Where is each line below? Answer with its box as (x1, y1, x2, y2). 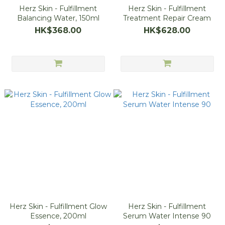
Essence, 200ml (30, 211, 86, 220)
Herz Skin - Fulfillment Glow (9, 202, 107, 211)
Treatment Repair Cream (123, 14, 211, 23)
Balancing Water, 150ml (17, 14, 99, 23)
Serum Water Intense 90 (123, 211, 211, 220)
